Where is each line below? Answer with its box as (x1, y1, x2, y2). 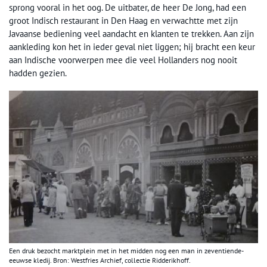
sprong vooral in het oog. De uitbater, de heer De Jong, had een (9, 2, 246, 13)
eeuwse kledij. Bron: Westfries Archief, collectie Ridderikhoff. (9, 256, 191, 265)
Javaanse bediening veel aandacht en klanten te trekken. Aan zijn (9, 28, 254, 39)
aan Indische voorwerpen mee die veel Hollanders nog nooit (9, 54, 237, 66)
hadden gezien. (9, 67, 67, 79)
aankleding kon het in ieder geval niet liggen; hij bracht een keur (9, 41, 255, 52)
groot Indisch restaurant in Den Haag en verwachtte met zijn (9, 15, 238, 26)
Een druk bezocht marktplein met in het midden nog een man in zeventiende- (9, 246, 244, 256)
